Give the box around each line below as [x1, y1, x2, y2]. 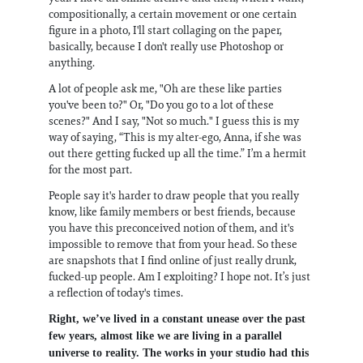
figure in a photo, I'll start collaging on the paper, [49, 22, 282, 37]
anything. [49, 54, 95, 70]
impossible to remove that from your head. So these [49, 236, 297, 251]
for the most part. [49, 161, 132, 177]
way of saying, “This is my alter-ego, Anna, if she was [49, 129, 301, 144]
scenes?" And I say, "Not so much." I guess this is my [49, 113, 299, 128]
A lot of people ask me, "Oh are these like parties [49, 80, 282, 96]
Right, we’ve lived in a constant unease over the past [49, 312, 305, 325]
